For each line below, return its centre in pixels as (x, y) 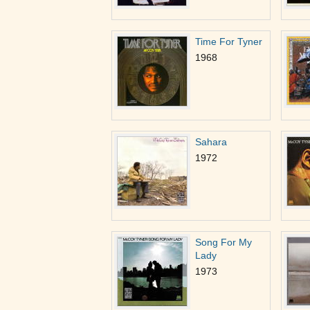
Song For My (224, 242)
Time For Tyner (229, 42)
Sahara (211, 142)
